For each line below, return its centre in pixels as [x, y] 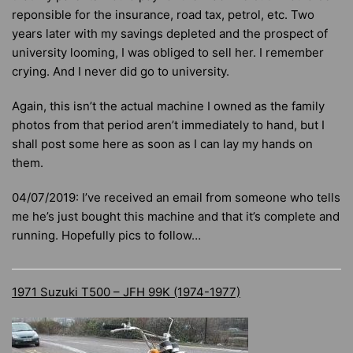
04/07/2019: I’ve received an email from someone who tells [176, 197]
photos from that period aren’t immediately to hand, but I [168, 125]
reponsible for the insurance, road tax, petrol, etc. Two [163, 15]
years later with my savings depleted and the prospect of [170, 33]
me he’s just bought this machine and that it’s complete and [176, 216]
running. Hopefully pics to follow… [106, 235]
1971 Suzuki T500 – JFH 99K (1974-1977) [126, 292]
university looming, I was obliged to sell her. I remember [168, 52]
